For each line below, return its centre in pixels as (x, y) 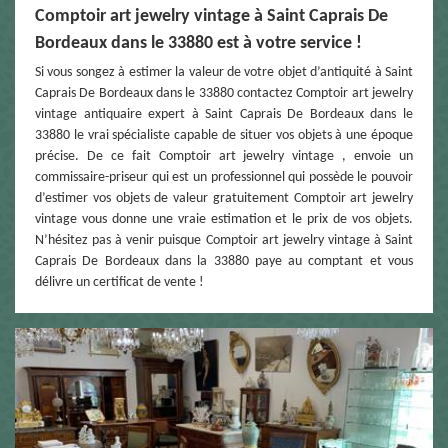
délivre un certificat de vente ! (119, 282)
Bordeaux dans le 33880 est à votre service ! (198, 43)
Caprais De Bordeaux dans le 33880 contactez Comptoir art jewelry (224, 93)
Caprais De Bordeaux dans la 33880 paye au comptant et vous (224, 261)
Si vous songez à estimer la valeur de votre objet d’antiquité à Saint (224, 72)
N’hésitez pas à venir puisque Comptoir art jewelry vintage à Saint (224, 240)
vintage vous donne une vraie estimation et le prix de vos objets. (224, 219)
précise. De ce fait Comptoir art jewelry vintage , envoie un (224, 156)
